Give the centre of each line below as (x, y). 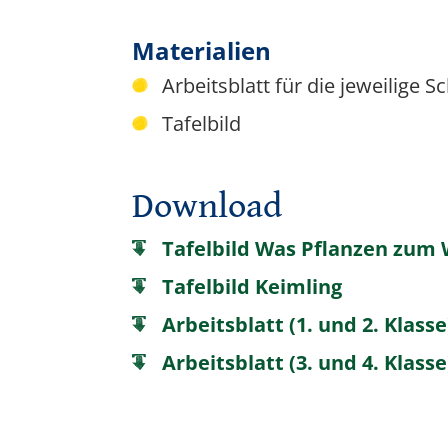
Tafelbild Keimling (252, 287)
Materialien (201, 51)
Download (207, 207)
